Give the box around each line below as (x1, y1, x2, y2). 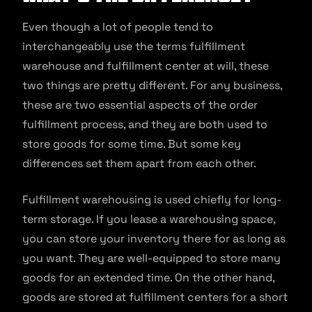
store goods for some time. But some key (22, 136, 241, 151)
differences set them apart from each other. (22, 155, 256, 171)
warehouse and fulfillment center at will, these (22, 58, 269, 73)
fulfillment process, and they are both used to (22, 116, 267, 132)
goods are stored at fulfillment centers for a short (22, 289, 288, 304)
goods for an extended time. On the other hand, (22, 270, 274, 285)
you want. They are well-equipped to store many (22, 250, 281, 265)
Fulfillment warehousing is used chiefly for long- (22, 192, 281, 207)
